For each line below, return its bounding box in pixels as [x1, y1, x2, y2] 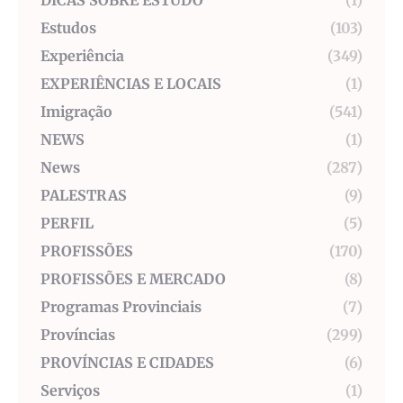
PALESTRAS [40, 186, 127, 205]
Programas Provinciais [40, 298, 201, 317]
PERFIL [40, 214, 94, 233]
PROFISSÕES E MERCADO [40, 270, 226, 289]
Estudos [40, 19, 96, 38]
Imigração [40, 103, 112, 121]
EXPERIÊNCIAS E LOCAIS [40, 75, 221, 94]
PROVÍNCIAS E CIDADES [40, 354, 214, 372]
